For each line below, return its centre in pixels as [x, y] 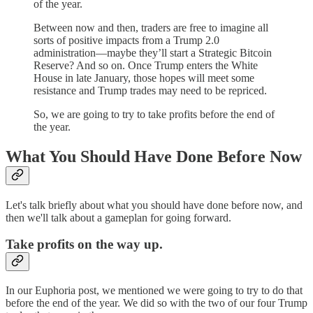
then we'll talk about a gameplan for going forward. [118, 217]
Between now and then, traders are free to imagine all [151, 27]
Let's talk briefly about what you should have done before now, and [154, 205]
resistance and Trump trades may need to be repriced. [150, 90]
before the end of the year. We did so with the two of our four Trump [156, 303]
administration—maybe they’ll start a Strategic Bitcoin [153, 52]
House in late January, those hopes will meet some [144, 78]
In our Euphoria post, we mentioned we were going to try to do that [154, 291]
